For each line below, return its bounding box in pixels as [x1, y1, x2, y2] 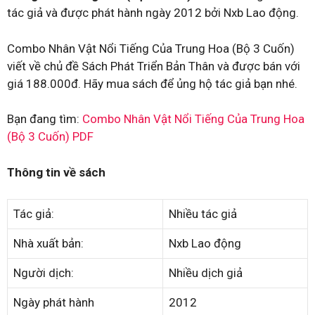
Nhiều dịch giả [169, 266, 243, 280]
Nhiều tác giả [169, 207, 237, 221]
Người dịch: [13, 266, 74, 280]
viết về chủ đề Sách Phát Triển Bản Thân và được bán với [7, 58, 300, 73]
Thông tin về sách [7, 165, 105, 179]
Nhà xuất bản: [13, 236, 84, 250]
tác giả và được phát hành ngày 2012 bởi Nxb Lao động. [7, 6, 299, 20]
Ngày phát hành [13, 295, 94, 309]
